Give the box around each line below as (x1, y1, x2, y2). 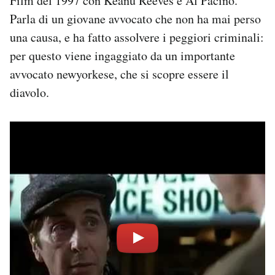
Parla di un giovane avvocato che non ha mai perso (10, 10, 261, 28)
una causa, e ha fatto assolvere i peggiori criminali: (10, 29, 264, 46)
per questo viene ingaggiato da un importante (10, 47, 235, 64)
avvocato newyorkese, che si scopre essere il (10, 66, 229, 83)
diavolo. (10, 84, 49, 101)
